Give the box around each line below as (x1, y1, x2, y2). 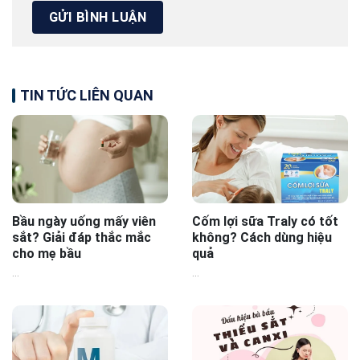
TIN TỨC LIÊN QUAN (20, 87, 153, 104)
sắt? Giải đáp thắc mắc (12, 229, 151, 245)
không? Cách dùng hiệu (192, 229, 332, 245)
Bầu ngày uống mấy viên (12, 213, 156, 229)
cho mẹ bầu (12, 245, 81, 261)
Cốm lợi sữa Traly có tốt (192, 213, 338, 229)
